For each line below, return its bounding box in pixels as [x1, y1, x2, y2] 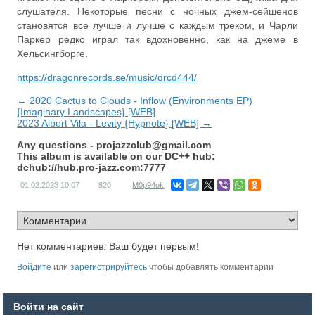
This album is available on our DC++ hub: [17, 150, 216, 162]
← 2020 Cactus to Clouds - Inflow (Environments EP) [17, 95, 253, 106]
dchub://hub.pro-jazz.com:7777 [17, 162, 167, 173]
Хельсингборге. [17, 48, 89, 59]
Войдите [17, 262, 52, 272]
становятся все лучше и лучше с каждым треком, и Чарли [17, 20, 298, 31]
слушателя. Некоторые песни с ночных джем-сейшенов [17, 6, 298, 17]
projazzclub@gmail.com [96, 139, 212, 150]
